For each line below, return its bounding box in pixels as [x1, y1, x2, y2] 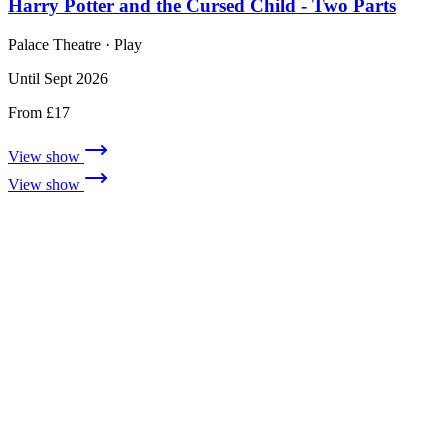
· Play [101, 35, 142, 53]
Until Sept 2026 [8, 69, 108, 87]
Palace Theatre [8, 35, 101, 53]
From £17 [8, 103, 70, 121]
